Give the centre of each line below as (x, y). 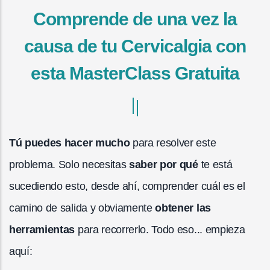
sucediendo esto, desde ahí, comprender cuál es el (128, 187)
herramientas (42, 230)
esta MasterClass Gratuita (135, 74)
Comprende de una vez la (135, 19)
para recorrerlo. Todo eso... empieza (160, 230)
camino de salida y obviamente (82, 208)
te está (215, 165)
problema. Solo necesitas (69, 165)
